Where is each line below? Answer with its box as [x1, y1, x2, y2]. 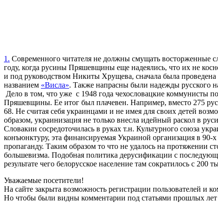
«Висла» [41, 80, 69, 89]
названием [4, 80, 41, 89]
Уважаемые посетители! [4, 176, 84, 184]
